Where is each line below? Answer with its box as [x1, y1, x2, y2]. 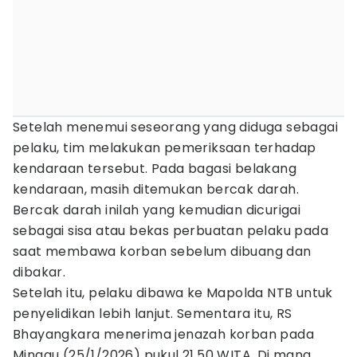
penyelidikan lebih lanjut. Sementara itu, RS [13, 304, 292, 323]
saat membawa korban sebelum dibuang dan [13, 242, 312, 261]
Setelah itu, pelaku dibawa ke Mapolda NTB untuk [13, 284, 333, 302]
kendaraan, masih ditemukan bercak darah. [13, 180, 299, 198]
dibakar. [13, 263, 66, 281]
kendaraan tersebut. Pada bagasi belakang [13, 159, 296, 178]
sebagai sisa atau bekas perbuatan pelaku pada [13, 222, 328, 240]
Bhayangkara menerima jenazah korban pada [13, 325, 314, 343]
